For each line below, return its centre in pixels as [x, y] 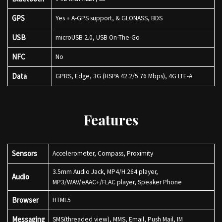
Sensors [24, 153]
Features [111, 120]
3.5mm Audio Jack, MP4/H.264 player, [105, 172]
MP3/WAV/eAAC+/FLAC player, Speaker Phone [118, 182]
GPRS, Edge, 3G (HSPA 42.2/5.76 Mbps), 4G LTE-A [125, 76]
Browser [25, 200]
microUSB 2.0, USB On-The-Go [99, 37]
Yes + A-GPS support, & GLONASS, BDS [110, 18]
